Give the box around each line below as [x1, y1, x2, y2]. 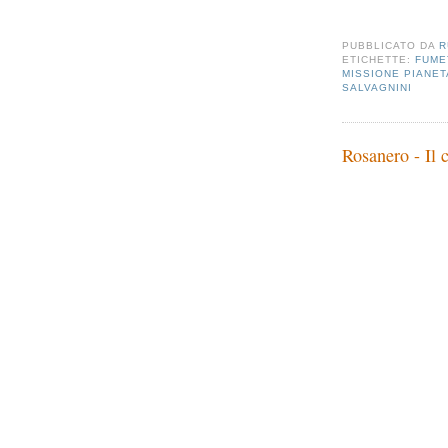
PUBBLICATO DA [342, 40, 440, 52]
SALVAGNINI [342, 82, 413, 94]
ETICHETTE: [342, 54, 416, 66]
